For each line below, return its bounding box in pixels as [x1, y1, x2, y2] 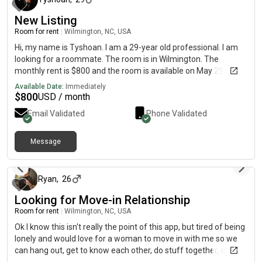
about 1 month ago [189, 147, 250, 156]
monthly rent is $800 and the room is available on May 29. [15, 66, 225, 75]
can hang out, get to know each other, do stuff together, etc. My [15, 246, 247, 255]
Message [30, 137, 61, 146]
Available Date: [15, 82, 64, 91]
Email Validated [27, 109, 85, 118]
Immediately [65, 82, 106, 91]
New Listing [15, 13, 77, 27]
